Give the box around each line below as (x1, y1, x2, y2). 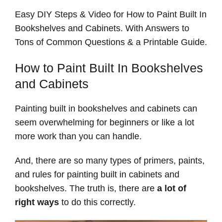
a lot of (157, 183, 186, 194)
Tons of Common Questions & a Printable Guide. (15, 37, 207, 48)
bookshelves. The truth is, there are (15, 183, 157, 194)
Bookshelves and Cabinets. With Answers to (15, 23, 189, 34)
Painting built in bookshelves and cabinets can (15, 103, 197, 113)
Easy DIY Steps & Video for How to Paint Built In (15, 9, 207, 20)
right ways (15, 197, 59, 208)
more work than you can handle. (15, 131, 142, 141)
